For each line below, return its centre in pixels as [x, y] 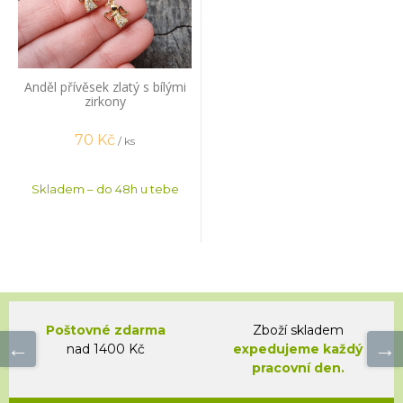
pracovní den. [298, 367]
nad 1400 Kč [105, 349]
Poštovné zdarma [105, 330]
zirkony [105, 101]
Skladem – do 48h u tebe [105, 188]
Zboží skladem [298, 330]
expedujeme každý [298, 349]
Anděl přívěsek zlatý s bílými [105, 86]
